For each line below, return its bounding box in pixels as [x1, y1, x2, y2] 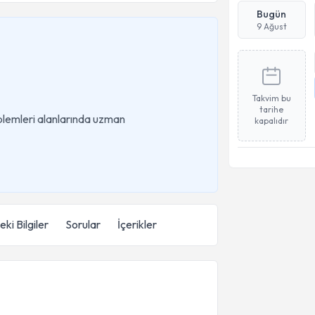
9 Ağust [256, 21, 287, 32]
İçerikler [117, 217, 157, 231]
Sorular [65, 217, 101, 231]
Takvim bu [252, 93, 291, 103]
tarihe [259, 104, 284, 115]
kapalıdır [255, 115, 289, 126]
